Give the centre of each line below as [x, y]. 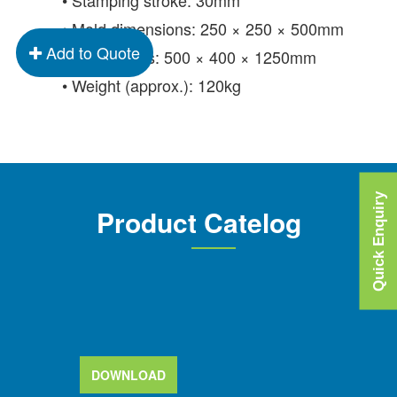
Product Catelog [198, 222]
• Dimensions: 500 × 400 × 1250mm [189, 56]
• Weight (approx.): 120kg [152, 85]
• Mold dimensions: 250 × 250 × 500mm [203, 28]
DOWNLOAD [128, 374]
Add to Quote [93, 52]
